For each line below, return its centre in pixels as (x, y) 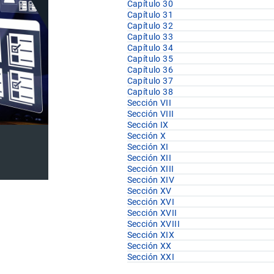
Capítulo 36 (150, 70)
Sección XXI (151, 257)
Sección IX (148, 125)
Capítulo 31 (150, 15)
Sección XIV (151, 180)
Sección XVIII (154, 224)
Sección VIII (150, 114)
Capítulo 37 (150, 81)
